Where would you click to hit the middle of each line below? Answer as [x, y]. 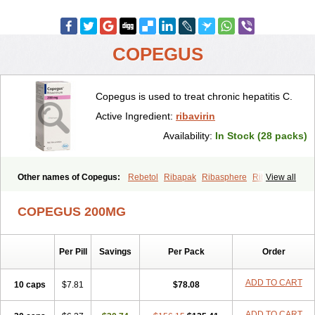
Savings [115, 252]
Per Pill [73, 252]
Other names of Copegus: [70, 177]
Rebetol [143, 177]
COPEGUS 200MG [72, 212]
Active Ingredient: [136, 116]
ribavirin [195, 116]
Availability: [189, 136]
